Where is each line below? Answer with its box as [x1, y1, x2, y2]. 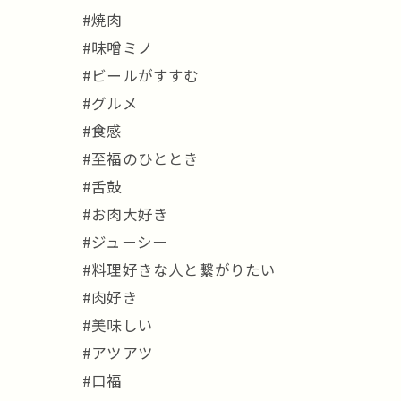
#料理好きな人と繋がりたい [82, 259, 277, 280]
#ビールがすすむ [82, 64, 200, 86]
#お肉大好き [82, 203, 169, 225]
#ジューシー [82, 231, 168, 252]
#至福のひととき [82, 148, 200, 169]
